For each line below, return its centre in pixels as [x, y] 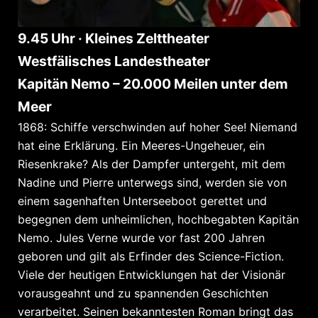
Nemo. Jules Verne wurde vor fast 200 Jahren [141, 237]
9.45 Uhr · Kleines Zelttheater [114, 38]
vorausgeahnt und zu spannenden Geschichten [143, 293]
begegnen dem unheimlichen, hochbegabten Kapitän [158, 219]
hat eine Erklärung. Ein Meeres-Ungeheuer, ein [141, 145]
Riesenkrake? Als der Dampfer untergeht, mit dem [152, 164]
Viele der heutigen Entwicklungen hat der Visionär [152, 274]
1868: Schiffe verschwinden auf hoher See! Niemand [158, 127]
